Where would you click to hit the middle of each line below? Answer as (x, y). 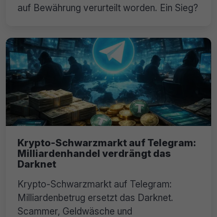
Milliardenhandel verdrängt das (94, 154)
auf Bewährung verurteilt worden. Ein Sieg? (108, 8)
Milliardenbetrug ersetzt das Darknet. (95, 198)
